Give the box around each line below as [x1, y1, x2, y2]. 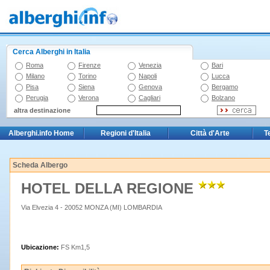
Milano [26, 72, 45, 80]
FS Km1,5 [61, 243, 90, 251]
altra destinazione [14, 107, 71, 114]
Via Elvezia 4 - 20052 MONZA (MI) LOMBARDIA [21, 204, 162, 211]
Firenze [78, 61, 101, 69]
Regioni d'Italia [101, 129, 151, 137]
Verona [78, 94, 99, 101]
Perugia [26, 94, 48, 101]
